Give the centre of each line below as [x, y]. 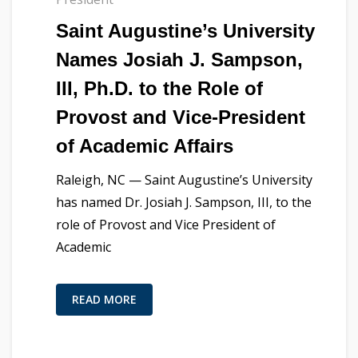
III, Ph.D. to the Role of [159, 88]
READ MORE [104, 299]
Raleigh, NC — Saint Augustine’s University [184, 179]
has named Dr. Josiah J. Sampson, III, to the [184, 202]
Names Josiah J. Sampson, [179, 59]
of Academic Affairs [145, 145]
